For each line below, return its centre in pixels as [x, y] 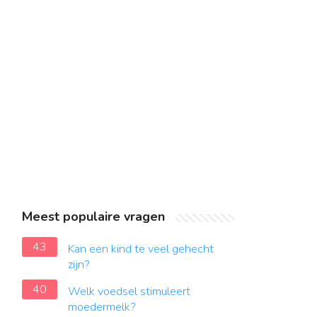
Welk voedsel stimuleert [129, 292]
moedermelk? [102, 307]
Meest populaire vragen [93, 217]
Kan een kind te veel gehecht [141, 249]
